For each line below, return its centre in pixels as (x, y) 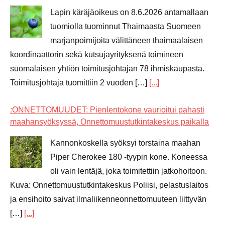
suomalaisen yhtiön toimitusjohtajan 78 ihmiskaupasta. (107, 68)
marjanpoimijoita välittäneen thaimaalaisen (127, 40)
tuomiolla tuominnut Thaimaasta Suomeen (126, 26)
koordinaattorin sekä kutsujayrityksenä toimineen (97, 54)
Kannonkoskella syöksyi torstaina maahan (125, 143)
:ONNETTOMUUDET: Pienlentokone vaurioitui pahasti (107, 109)
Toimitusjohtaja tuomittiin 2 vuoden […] (80, 82)
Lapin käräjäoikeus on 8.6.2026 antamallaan (129, 12)
